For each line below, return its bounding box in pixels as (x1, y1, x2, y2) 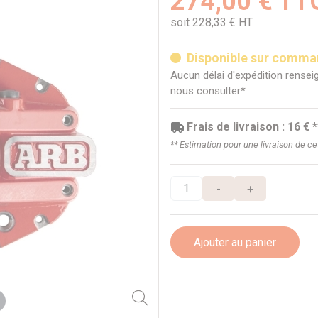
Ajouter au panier (194, 235, 276, 249)
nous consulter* (170, 84, 246, 97)
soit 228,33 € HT (170, 16, 253, 30)
